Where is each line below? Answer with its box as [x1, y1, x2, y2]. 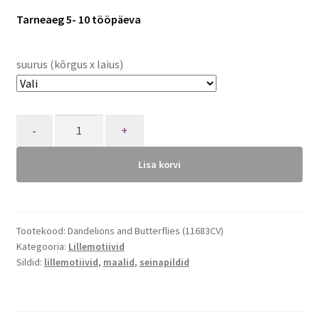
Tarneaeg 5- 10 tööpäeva [16, 11, 141, 26]
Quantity [15, 115, 59, 130]
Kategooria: [16, 239, 68, 253]
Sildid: [16, 255, 44, 268]
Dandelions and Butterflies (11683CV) [67, 224, 224, 237]
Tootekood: [16, 224, 68, 237]
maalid [103, 255, 135, 268]
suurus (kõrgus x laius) [16, 57, 123, 72]
